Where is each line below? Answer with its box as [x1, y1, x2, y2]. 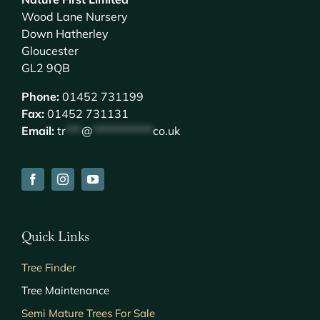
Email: [21, 124, 54, 139]
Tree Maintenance [21, 284, 109, 298]
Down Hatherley [21, 26, 109, 41]
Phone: [21, 89, 59, 104]
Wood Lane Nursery [21, 9, 128, 24]
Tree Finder [21, 261, 76, 275]
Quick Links [21, 228, 89, 245]
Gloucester [21, 44, 79, 59]
